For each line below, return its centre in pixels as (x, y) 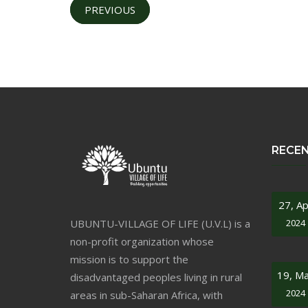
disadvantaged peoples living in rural (156, 277)
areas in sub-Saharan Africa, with (146, 295)
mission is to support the (129, 259)
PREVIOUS (110, 9)
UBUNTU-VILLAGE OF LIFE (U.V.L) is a (160, 223)
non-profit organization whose (142, 241)
